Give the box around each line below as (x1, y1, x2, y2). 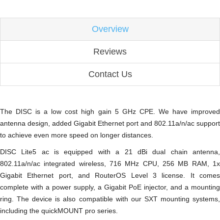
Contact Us (88, 69, 132, 79)
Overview (91, 24, 129, 34)
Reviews (93, 46, 127, 56)
